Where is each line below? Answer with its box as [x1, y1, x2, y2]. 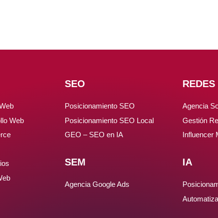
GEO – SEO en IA [65, 130, 123, 139]
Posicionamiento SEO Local [65, 116, 154, 125]
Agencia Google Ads [65, 180, 129, 189]
